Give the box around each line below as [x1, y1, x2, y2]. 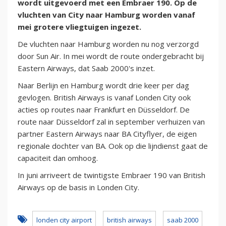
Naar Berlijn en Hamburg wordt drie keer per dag [18, 80, 189, 91]
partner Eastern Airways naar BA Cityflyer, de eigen [18, 129, 197, 139]
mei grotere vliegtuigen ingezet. [18, 22, 141, 32]
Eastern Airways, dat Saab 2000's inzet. [18, 63, 155, 74]
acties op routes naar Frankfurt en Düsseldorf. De [18, 104, 190, 115]
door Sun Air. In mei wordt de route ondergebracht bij [18, 51, 204, 62]
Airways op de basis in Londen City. [18, 182, 139, 193]
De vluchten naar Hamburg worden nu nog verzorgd [18, 39, 199, 49]
